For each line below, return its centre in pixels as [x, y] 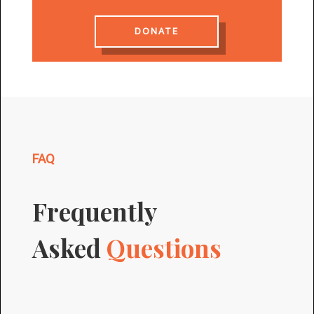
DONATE [157, 31]
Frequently [94, 211]
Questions [164, 247]
